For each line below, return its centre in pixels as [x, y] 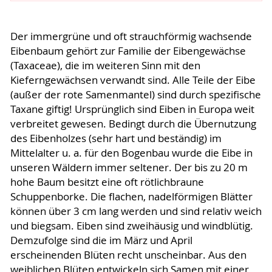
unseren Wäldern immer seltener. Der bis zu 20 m [129, 168]
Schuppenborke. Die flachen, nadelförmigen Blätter [131, 197]
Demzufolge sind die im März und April [101, 241]
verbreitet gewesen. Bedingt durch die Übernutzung [133, 124]
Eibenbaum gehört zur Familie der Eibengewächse [128, 51]
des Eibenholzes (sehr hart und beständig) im [116, 139]
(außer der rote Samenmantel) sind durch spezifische [135, 95]
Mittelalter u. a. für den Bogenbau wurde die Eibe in [131, 153]
